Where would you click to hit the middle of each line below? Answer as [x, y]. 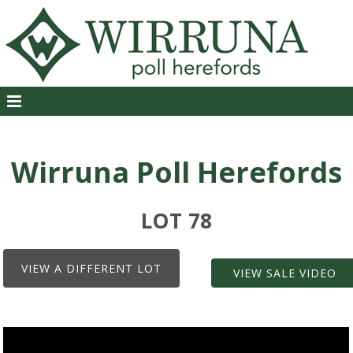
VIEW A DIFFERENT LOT [92, 268]
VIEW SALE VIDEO [284, 273]
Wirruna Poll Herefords [176, 172]
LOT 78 [176, 221]
